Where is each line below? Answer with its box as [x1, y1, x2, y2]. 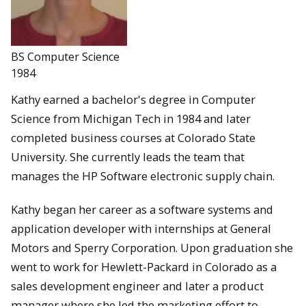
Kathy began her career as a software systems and [11, 201, 273, 217]
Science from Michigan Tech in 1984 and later [11, 111, 251, 127]
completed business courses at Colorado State [11, 130, 255, 146]
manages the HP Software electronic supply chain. [11, 168, 275, 184]
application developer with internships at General [11, 220, 271, 236]
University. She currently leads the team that [11, 149, 245, 165]
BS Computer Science [11, 48, 120, 64]
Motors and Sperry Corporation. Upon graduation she [11, 239, 293, 255]
